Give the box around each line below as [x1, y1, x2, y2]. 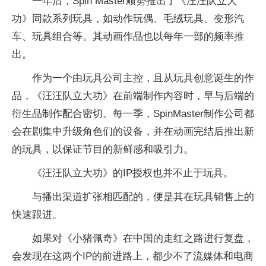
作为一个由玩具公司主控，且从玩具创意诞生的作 [32, 72, 254, 84]
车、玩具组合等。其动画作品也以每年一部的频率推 [12, 31, 244, 42]
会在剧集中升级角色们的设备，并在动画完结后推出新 [12, 126, 254, 137]
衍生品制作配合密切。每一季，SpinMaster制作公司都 [12, 108, 254, 119]
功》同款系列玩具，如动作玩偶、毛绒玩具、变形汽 [12, 13, 244, 24]
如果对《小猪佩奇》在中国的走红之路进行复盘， [32, 233, 254, 244]
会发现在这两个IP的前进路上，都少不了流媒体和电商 [12, 251, 254, 262]
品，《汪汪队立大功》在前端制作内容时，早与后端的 [12, 90, 254, 102]
